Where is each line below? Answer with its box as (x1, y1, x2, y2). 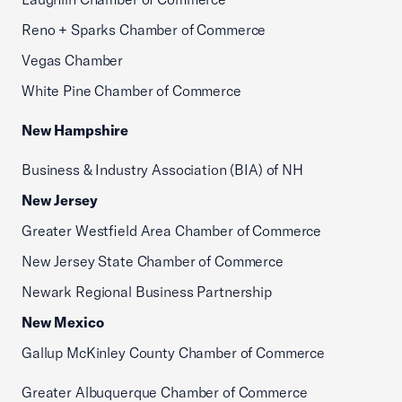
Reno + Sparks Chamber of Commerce (22, 21, 267, 39)
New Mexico (22, 313, 104, 331)
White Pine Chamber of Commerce (22, 82, 241, 100)
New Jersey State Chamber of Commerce (22, 252, 284, 270)
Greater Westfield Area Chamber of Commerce (22, 222, 322, 240)
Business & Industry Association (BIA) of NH (22, 161, 303, 179)
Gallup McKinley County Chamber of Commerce (22, 344, 325, 362)
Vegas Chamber (22, 51, 124, 69)
